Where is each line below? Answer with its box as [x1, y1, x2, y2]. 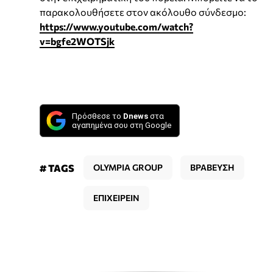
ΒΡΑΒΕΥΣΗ [190, 161, 235, 172]
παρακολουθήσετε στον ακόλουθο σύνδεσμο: [40, 5, 246, 18]
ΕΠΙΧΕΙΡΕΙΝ [93, 192, 140, 203]
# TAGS [40, 161, 74, 174]
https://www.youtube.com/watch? [40, 20, 193, 32]
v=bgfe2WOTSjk [40, 35, 115, 47]
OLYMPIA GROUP [93, 161, 163, 172]
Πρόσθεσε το [72, 111, 123, 121]
